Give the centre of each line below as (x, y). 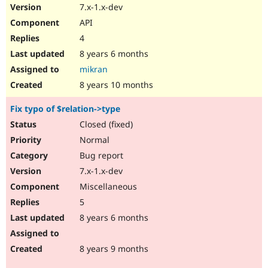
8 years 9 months (113, 249)
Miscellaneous (107, 187)
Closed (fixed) (105, 124)
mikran (94, 69)
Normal (93, 140)
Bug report (100, 156)
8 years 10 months (115, 85)
